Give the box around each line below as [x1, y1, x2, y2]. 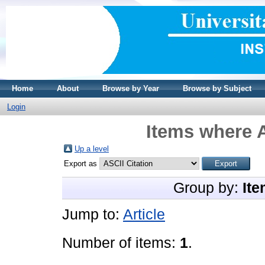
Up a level [75, 144, 109, 153]
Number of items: [62, 235, 180, 251]
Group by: [173, 180, 243, 196]
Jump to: [62, 206, 123, 222]
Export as [64, 159, 99, 168]
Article [123, 206, 165, 222]
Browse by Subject [183, 84, 251, 93]
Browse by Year [102, 84, 159, 93]
